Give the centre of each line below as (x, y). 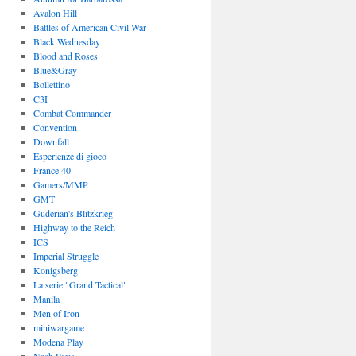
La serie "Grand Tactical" (80, 284)
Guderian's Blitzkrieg (73, 213)
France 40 (52, 170)
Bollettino (51, 84)
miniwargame (58, 327)
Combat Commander (72, 113)
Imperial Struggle (66, 256)
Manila (46, 299)
